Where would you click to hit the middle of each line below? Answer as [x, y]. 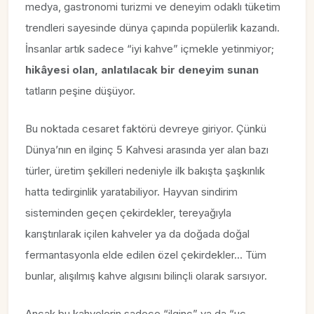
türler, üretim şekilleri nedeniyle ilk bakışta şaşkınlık [145, 170]
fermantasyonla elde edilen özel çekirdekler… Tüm [146, 254]
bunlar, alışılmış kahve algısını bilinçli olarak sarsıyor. [146, 275]
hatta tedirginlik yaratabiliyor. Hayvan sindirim [131, 191]
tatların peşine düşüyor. [80, 90]
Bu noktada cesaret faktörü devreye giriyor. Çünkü [146, 128]
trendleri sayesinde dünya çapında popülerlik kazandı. [152, 27]
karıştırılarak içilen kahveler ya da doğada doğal [137, 233]
